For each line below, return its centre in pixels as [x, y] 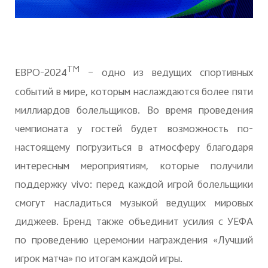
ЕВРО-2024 [41, 74]
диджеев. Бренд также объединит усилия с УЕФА [134, 222]
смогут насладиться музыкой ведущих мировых [134, 204]
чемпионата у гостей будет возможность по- [134, 130]
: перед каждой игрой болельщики [171, 185]
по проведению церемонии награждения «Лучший [134, 241]
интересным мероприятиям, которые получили [134, 167]
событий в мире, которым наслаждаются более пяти [134, 92]
